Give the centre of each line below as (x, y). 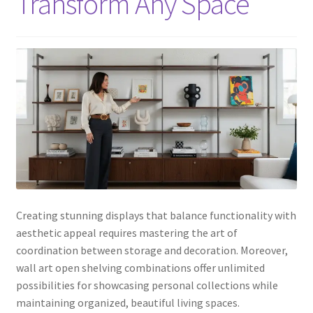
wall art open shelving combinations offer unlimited (140, 268)
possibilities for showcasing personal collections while (147, 285)
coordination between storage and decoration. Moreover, (152, 250)
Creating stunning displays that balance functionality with (156, 216)
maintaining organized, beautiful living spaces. (128, 303)
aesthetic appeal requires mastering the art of (126, 233)
